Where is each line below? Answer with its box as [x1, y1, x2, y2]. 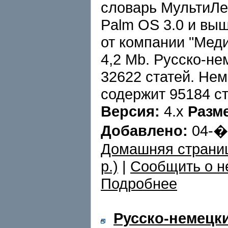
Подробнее [101, 175, 177, 192]
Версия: [101, 103, 160, 120]
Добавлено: [101, 122, 188, 139]
